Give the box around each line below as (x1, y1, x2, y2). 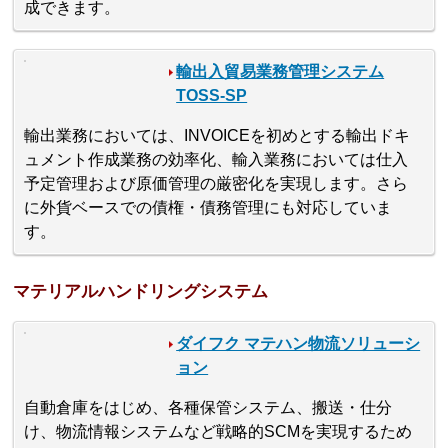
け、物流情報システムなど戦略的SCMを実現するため (24, 423, 413, 441)
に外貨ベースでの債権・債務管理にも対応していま (24, 198, 393, 216)
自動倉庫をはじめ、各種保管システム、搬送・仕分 (24, 399, 393, 417)
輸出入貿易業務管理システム (176, 62, 385, 80)
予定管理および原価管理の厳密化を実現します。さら (24, 174, 409, 192)
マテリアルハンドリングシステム (13, 282, 269, 302)
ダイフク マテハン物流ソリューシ (176, 335, 421, 353)
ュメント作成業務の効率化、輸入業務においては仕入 (24, 150, 409, 168)
